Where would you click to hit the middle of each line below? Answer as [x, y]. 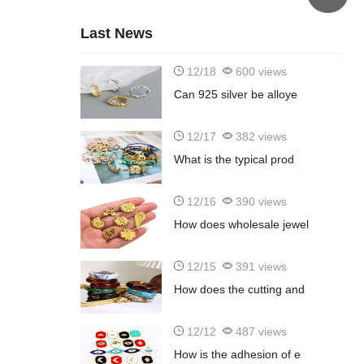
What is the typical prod [234, 160]
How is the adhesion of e [237, 355]
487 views [259, 332]
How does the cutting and [239, 290]
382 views [259, 137]
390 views [259, 202]
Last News [116, 34]
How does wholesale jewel [241, 225]
